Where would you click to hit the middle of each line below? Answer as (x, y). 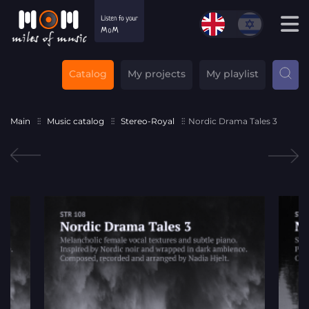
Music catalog (76, 121)
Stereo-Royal (148, 121)
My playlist (232, 73)
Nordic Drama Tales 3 (233, 121)
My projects (157, 73)
